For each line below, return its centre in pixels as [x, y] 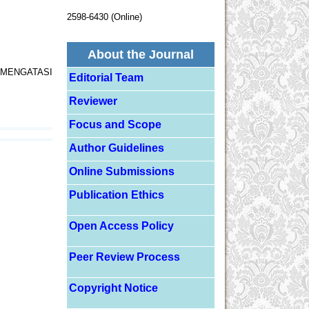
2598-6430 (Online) [104, 17]
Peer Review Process [125, 257]
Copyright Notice [114, 288]
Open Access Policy [122, 226]
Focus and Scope [116, 124]
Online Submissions [122, 171]
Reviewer [93, 101]
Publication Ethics [117, 195]
